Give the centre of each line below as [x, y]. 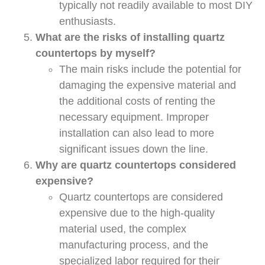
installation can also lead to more [137, 133]
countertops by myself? [96, 54]
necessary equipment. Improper [134, 117]
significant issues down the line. [134, 149]
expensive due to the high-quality [137, 213]
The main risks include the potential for [150, 70]
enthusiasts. [88, 22]
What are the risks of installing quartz [130, 38]
